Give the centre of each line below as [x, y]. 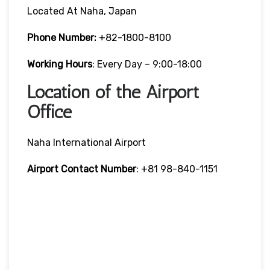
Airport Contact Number [82, 169]
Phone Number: [62, 37]
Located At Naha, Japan [82, 11]
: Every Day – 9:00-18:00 [147, 64]
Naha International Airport [86, 142]
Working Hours [60, 64]
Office [49, 112]
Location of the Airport [113, 92]
